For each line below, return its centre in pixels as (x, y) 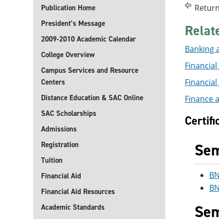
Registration (60, 145)
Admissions (59, 129)
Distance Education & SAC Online (92, 98)
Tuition (52, 160)
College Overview (68, 55)
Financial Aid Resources (78, 192)
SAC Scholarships (69, 113)
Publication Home (68, 8)
